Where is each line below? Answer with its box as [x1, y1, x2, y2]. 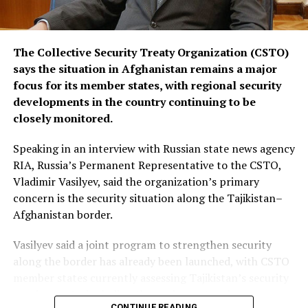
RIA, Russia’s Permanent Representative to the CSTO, [12, 157, 281, 173]
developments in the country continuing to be [12, 94, 256, 110]
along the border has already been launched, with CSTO [12, 254, 289, 269]
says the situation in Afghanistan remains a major [12, 61, 277, 77]
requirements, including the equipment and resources [12, 287, 281, 302]
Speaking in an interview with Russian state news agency [12, 141, 295, 157]
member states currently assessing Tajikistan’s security [12, 270, 289, 286]
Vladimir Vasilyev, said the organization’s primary [12, 174, 259, 190]
